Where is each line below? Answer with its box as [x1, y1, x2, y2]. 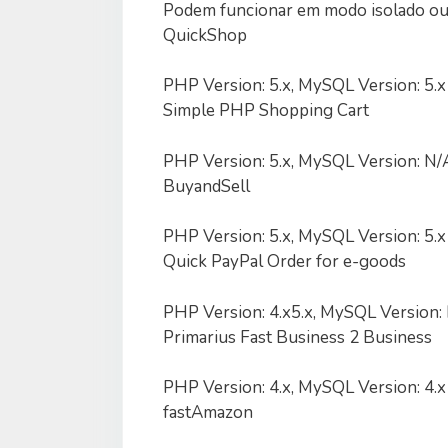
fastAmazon [163, 401, 253, 425]
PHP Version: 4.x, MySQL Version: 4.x [163, 376, 446, 400]
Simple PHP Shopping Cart [163, 99, 369, 123]
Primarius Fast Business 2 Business [163, 325, 432, 349]
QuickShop [163, 23, 247, 47]
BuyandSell [163, 174, 250, 198]
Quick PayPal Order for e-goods [163, 250, 406, 274]
